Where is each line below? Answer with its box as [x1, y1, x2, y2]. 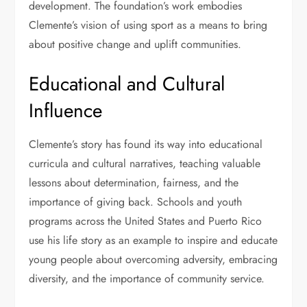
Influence [29, 97, 103, 125]
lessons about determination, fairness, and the [29, 175, 239, 191]
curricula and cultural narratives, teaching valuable [29, 156, 261, 171]
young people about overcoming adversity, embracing [29, 251, 278, 267]
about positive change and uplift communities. [29, 36, 242, 52]
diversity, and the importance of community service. [29, 271, 265, 286]
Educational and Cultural [29, 70, 225, 98]
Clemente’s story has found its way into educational [29, 136, 263, 152]
